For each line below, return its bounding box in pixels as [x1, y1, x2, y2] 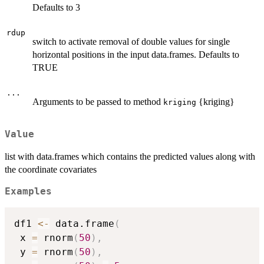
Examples [5, 186, 52, 197]
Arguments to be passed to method [32, 96, 163, 107]
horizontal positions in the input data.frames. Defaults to [32, 49, 239, 60]
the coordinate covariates [5, 164, 97, 175]
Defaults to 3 [32, 2, 80, 12]
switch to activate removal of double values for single [32, 36, 230, 47]
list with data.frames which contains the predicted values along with [5, 151, 255, 162]
